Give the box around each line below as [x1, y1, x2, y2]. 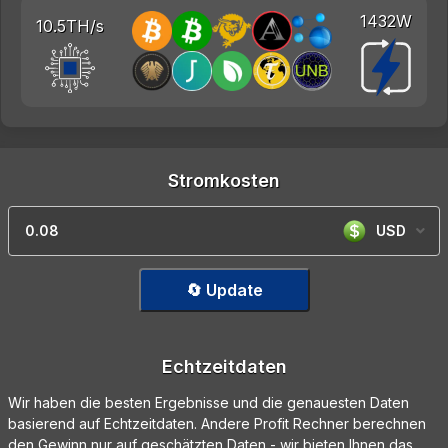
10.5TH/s [36, 16, 104, 36]
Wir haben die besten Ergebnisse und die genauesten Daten [8, 394, 409, 412]
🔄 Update [185, 280, 263, 301]
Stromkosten [168, 170, 280, 192]
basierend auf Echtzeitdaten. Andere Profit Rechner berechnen [8, 415, 426, 433]
